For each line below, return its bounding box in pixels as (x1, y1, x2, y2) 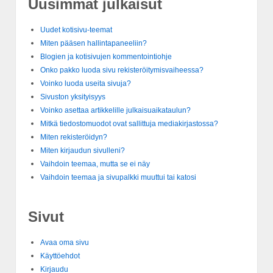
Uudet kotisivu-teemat (40, 26, 112, 35)
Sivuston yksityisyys (40, 93, 105, 102)
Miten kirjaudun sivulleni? (40, 146, 125, 155)
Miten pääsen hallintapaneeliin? (40, 39, 147, 48)
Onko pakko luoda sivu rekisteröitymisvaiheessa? (40, 66, 204, 75)
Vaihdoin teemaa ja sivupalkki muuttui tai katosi (40, 173, 196, 182)
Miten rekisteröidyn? (40, 133, 107, 142)
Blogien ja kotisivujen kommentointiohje (40, 52, 172, 62)
